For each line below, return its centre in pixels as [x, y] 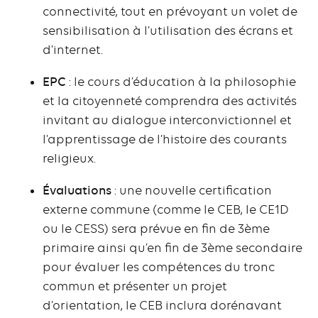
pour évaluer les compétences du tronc [159, 267]
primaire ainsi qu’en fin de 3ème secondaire [172, 248]
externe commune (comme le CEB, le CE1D [166, 210]
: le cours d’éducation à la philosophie [181, 82]
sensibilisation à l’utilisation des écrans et [168, 31]
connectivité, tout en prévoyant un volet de [170, 12]
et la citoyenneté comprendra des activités [170, 101]
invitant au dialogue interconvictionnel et [167, 120]
